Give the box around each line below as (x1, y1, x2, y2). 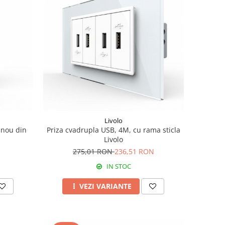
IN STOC (104, 161, 131, 171)
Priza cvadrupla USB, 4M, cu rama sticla (46, 125, 180, 135)
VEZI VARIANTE (79, 181, 132, 191)
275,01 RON (72, 146, 115, 156)
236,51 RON (114, 146, 154, 156)
